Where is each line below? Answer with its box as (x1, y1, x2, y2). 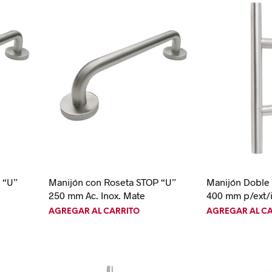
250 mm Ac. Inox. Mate (48, 189, 145, 201)
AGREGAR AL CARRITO (48, 207, 140, 216)
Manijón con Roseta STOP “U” (48, 175, 176, 188)
